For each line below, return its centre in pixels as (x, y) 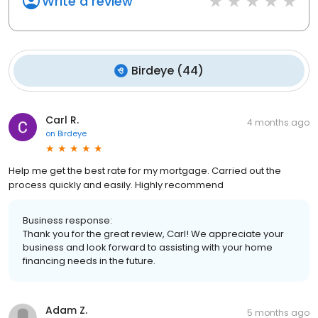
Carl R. (62, 120)
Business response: (67, 220)
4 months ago (278, 122)
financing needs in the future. (89, 261)
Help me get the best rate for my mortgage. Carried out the (145, 170)
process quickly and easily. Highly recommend (116, 185)
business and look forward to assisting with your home (148, 247)
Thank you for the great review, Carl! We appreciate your (153, 234)
